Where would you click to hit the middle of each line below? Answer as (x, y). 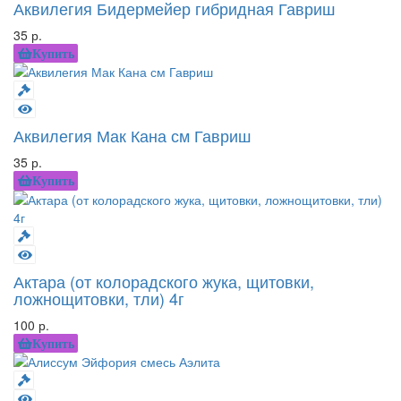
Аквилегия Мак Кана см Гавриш (132, 136)
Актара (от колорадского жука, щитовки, (164, 281)
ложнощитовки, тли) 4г (99, 298)
